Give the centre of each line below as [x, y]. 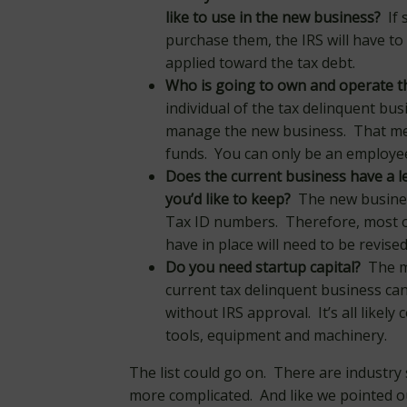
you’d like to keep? [228, 199]
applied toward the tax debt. [260, 63]
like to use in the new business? [273, 17]
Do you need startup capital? [263, 267]
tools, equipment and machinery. [276, 335]
